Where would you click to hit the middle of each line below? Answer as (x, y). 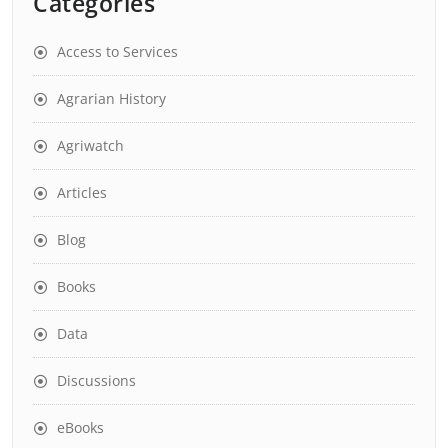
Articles (82, 192)
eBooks (80, 427)
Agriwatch (90, 145)
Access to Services (117, 51)
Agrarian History (111, 98)
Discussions (96, 380)
